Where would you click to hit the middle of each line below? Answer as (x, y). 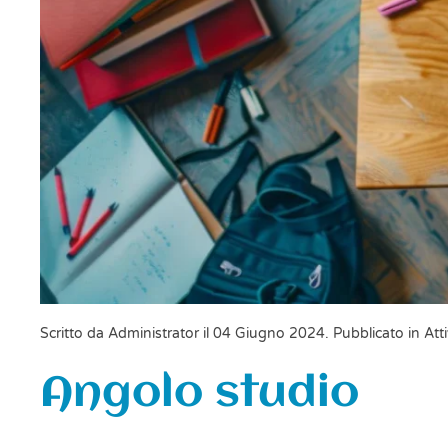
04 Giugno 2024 (269, 334)
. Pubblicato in (374, 334)
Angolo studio (199, 394)
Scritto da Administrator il (126, 334)
